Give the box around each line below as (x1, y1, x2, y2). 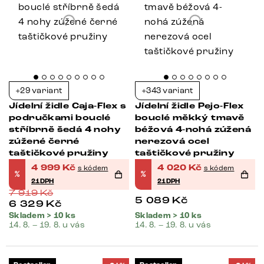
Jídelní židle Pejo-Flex (135, 101, 244, 111)
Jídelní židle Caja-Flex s (9, 101, 126, 111)
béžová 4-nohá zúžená (135, 124, 251, 135)
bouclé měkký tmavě (135, 113, 245, 123)
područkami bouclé (9, 113, 111, 123)
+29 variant (15, 85, 63, 95)
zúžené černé (9, 136, 80, 147)
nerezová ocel (135, 136, 210, 147)
